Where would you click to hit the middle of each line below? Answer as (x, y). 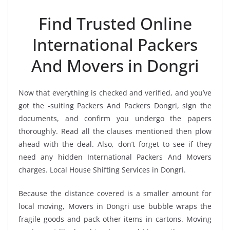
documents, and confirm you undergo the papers (115, 118)
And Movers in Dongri (115, 65)
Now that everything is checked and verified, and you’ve (115, 92)
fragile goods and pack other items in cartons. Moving (115, 219)
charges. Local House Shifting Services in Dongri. (102, 169)
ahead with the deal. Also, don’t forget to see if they (115, 144)
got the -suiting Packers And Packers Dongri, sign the (115, 105)
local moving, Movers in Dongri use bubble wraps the (115, 206)
